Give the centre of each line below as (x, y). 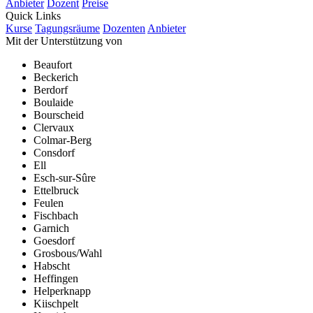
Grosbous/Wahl (68, 253)
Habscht (52, 265)
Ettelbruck (56, 190)
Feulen (49, 203)
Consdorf (54, 152)
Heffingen (56, 278)
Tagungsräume (67, 28)
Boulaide (53, 102)
